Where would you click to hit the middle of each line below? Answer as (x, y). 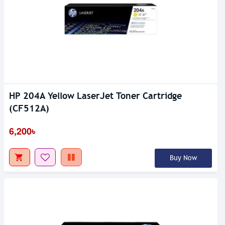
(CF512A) (29, 108)
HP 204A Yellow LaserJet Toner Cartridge (95, 95)
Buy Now (183, 158)
